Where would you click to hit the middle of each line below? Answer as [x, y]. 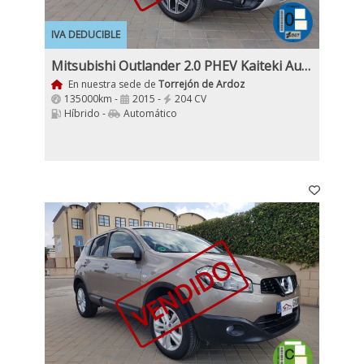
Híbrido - [86, 113]
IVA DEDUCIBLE [86, 35]
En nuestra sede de [112, 84]
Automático [150, 113]
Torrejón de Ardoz [201, 84]
